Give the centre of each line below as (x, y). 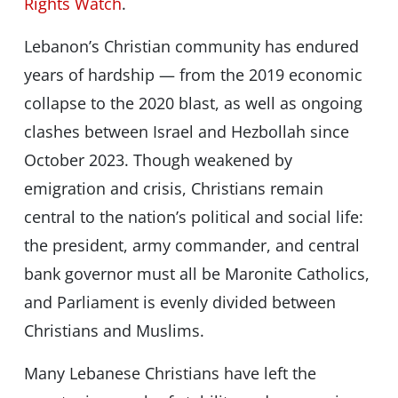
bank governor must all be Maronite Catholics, (196, 274)
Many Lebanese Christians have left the (170, 374)
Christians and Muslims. (114, 331)
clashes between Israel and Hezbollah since (186, 132)
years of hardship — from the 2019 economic (193, 75)
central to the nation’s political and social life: (193, 217)
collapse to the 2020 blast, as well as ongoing (193, 103)
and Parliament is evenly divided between (179, 302)
